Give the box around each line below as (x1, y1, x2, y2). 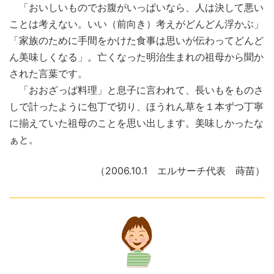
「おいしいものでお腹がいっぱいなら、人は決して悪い (9, 1, 264, 14)
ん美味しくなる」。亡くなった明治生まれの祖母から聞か (9, 51, 264, 64)
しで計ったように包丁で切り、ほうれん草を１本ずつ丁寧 (9, 100, 264, 113)
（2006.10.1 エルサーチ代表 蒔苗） (95, 165, 265, 177)
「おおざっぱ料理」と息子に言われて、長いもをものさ (9, 84, 264, 97)
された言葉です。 (9, 67, 87, 80)
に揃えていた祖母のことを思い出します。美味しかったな (9, 117, 264, 130)
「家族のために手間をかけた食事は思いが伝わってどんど (9, 34, 264, 47)
